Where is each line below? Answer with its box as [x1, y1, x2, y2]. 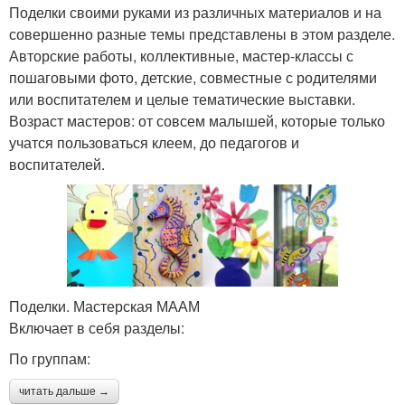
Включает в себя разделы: [9, 316, 184, 338]
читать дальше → [19, 384, 109, 398]
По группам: [9, 347, 90, 369]
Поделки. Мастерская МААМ [9, 295, 200, 316]
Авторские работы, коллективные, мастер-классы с [9, 45, 353, 67]
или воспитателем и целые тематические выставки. [9, 89, 355, 110]
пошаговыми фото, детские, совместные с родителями [9, 67, 377, 89]
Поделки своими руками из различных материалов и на [9, 2, 381, 24]
